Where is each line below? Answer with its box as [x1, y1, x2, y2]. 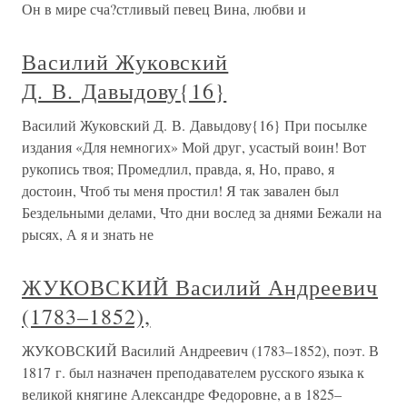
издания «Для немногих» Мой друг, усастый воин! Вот [22, 137, 366, 156]
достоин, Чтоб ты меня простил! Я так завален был [22, 181, 339, 200]
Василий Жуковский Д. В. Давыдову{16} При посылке [22, 115, 367, 134]
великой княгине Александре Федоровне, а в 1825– [22, 384, 342, 403]
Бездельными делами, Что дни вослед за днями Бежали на [22, 203, 382, 222]
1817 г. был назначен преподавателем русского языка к [22, 362, 364, 382]
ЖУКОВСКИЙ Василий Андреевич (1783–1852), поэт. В [22, 341, 379, 360]
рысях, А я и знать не [22, 224, 154, 243]
